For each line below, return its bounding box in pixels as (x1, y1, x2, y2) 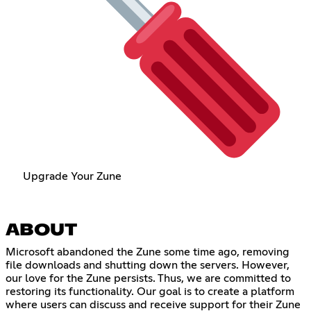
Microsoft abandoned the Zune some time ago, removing (6, 246, 289, 258)
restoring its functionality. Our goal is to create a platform (6, 285, 294, 297)
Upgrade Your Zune (22, 170, 121, 182)
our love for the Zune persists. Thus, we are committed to (6, 272, 291, 284)
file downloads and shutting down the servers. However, (6, 259, 289, 271)
